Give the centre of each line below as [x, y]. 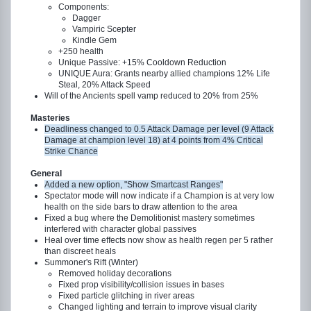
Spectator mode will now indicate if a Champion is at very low [159, 196]
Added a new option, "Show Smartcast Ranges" [134, 185]
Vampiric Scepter [104, 29]
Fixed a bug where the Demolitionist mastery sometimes [150, 218]
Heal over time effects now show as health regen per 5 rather [159, 240]
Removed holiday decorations [115, 274]
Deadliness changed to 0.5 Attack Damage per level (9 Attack [159, 129]
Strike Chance [71, 151]
